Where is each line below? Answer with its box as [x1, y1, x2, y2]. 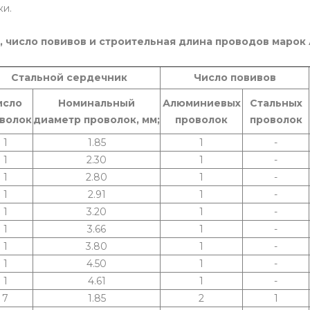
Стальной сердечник [10, 71, 127, 84]
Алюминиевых [162, 97, 241, 110]
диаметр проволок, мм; [33, 113, 160, 127]
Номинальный [58, 97, 135, 110]
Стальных [249, 97, 302, 110]
